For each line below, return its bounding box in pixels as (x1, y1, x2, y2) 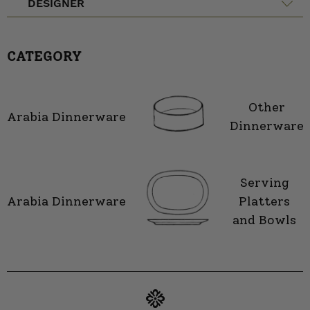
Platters (239, 193, 290, 209)
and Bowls (232, 212, 296, 228)
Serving (239, 174, 289, 190)
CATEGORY (7, 48, 82, 64)
